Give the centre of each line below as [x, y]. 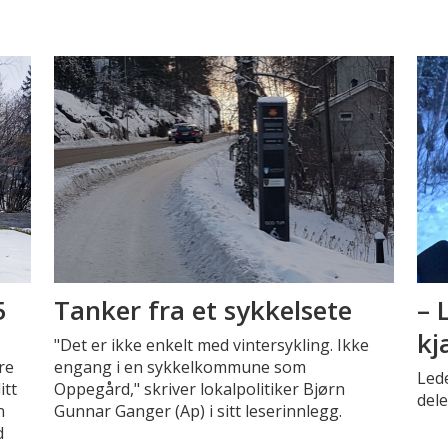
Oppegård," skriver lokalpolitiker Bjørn [199, 389]
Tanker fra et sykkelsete [202, 310]
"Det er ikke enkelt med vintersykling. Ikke [211, 345]
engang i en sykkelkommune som [179, 367]
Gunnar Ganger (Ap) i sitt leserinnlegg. [197, 411]
